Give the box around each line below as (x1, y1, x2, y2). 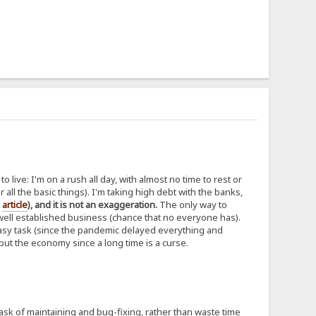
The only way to (157, 198, 227, 212)
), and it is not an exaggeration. (27, 198, 157, 212)
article (1, 198, 28, 212)
